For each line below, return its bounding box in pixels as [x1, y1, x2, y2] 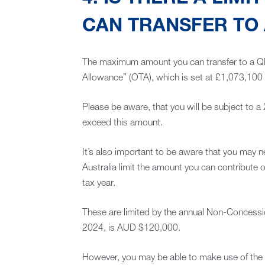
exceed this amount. [82, 118, 163, 128]
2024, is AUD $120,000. [82, 224, 180, 234]
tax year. [82, 179, 115, 189]
